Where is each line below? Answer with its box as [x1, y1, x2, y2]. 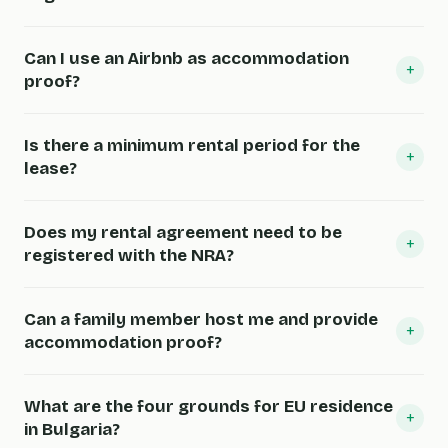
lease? [24, 158, 77, 179]
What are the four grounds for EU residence [24, 396, 393, 417]
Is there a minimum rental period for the [24, 135, 360, 156]
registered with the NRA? [24, 245, 234, 266]
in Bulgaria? [24, 419, 120, 440]
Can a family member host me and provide [24, 309, 378, 330]
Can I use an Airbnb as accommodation [24, 48, 349, 69]
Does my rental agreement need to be [24, 222, 342, 243]
